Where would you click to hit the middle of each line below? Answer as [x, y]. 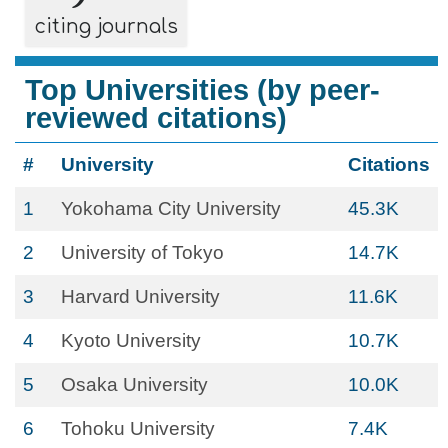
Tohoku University [138, 428]
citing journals [106, 26]
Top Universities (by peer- [202, 90]
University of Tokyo [142, 252]
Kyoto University [131, 340]
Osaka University [134, 384]
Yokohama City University [171, 208]
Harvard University [140, 296]
